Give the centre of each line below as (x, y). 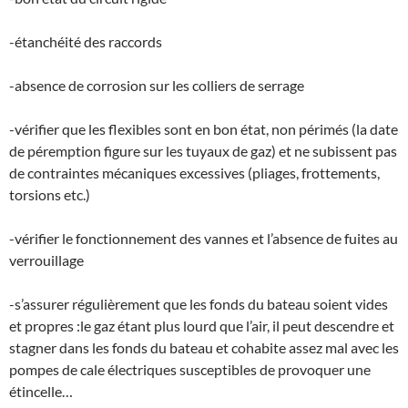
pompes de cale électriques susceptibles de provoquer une (190, 370)
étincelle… (41, 392)
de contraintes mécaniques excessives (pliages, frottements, (194, 173)
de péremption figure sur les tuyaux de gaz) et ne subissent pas (203, 151)
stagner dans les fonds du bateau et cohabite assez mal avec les (204, 348)
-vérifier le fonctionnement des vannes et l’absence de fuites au (204, 239)
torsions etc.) (50, 195)
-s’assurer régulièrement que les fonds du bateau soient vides (199, 304)
